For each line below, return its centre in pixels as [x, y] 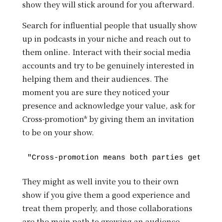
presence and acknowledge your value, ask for [109, 106]
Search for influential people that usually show [110, 25]
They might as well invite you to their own [100, 181]
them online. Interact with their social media [106, 52]
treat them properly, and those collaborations [107, 208]
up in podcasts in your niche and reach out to [106, 39]
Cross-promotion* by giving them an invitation [108, 119]
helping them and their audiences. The [95, 79]
